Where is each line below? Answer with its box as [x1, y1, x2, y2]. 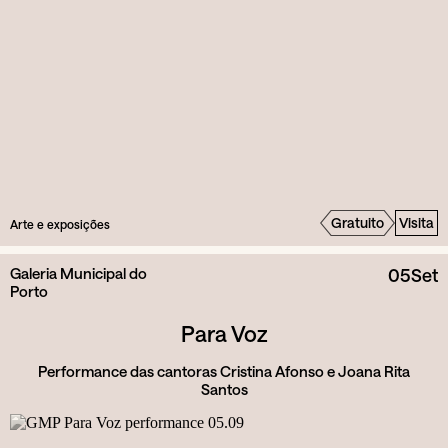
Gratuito [331, 214, 384, 232]
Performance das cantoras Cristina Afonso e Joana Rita [38, 362, 410, 381]
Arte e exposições [10, 216, 110, 231]
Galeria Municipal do [10, 264, 147, 283]
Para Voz [180, 320, 268, 347]
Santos [200, 380, 248, 399]
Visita [399, 214, 434, 232]
